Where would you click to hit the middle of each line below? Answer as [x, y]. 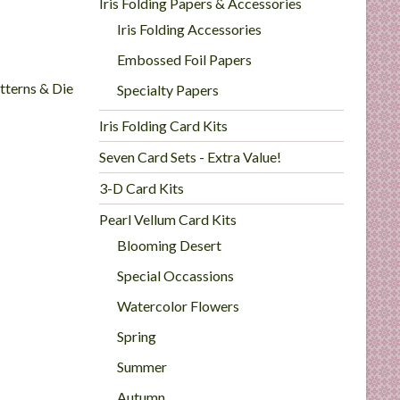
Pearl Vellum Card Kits [168, 219]
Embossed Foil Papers [185, 59]
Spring [137, 336]
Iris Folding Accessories [190, 29]
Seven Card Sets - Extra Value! [191, 157]
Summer [142, 367]
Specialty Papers [168, 90]
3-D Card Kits [142, 188]
